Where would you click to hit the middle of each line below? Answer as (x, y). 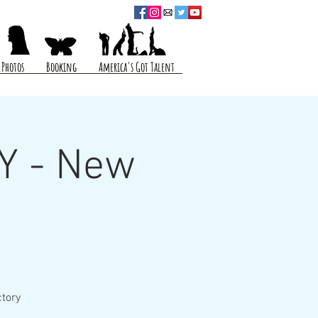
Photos (13, 67)
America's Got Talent (137, 67)
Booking (61, 67)
